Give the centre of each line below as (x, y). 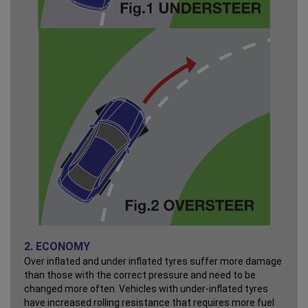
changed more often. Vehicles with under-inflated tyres (146, 289)
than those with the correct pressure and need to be (140, 275)
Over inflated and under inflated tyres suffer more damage (153, 262)
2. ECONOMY (57, 247)
